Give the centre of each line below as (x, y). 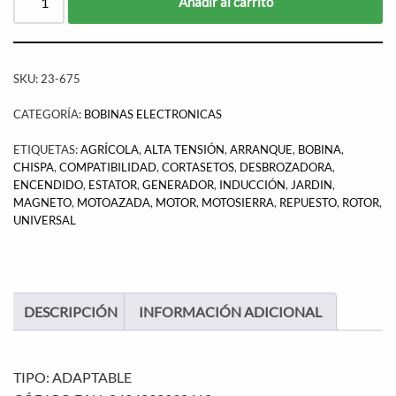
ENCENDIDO (48, 185)
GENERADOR (178, 185)
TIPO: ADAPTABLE (72, 377)
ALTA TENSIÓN (184, 149)
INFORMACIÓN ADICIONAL (230, 312)
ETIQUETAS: (47, 149)
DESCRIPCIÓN (71, 312)
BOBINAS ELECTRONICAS (153, 114)
